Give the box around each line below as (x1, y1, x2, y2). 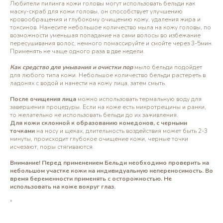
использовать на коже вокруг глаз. (10, 183, 115, 191)
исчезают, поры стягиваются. (10, 143, 94, 151)
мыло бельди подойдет (133, 63, 202, 71)
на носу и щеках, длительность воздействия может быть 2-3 (35, 127, 208, 135)
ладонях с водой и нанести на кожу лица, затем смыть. (10, 79, 166, 87)
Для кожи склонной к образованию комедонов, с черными (10, 119, 187, 127)
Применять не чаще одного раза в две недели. (10, 47, 145, 55)
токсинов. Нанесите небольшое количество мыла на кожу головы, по (10, 23, 211, 31)
